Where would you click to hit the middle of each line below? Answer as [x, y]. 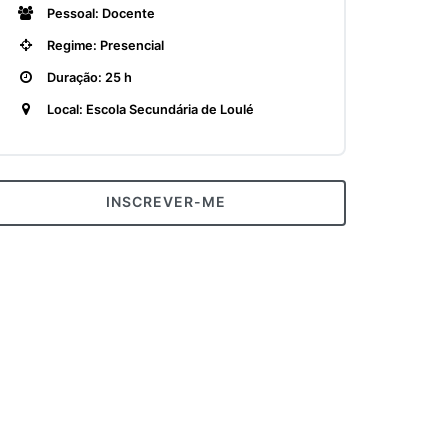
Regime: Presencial [104, 45]
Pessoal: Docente [99, 13]
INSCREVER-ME [166, 201]
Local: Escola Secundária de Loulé [149, 109]
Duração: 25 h [88, 77]
